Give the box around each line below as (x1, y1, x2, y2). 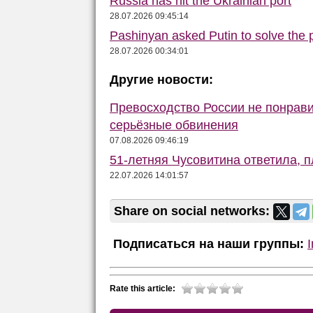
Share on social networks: (114, 203, 273, 218)
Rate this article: (110, 283, 175, 293)
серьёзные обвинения (110, 117, 238, 132)
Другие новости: (110, 72, 213, 87)
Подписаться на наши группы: (110, 236, 304, 251)
